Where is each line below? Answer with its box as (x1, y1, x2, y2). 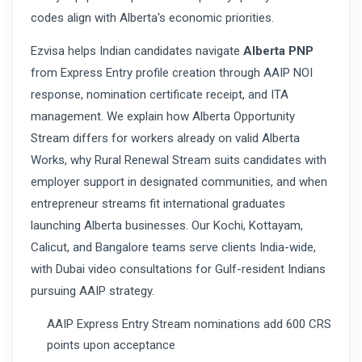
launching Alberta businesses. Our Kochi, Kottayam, (31, 218, 303, 234)
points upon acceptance (47, 338, 175, 353)
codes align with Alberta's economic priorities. (31, 11, 274, 26)
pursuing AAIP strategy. (31, 284, 154, 299)
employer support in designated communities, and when (31, 175, 327, 190)
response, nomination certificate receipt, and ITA (31, 87, 288, 103)
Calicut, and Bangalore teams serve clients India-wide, (31, 240, 316, 255)
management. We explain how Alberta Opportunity (31, 109, 295, 124)
